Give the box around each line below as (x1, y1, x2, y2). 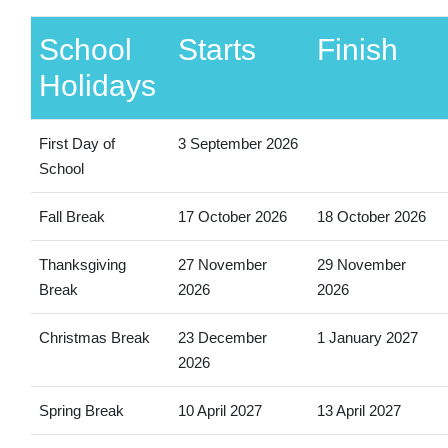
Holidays (38, 68, 156, 102)
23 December (177, 328, 267, 346)
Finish (316, 32, 398, 66)
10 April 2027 (177, 401, 262, 419)
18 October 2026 (316, 207, 426, 225)
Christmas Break (38, 328, 150, 346)
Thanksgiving (38, 255, 126, 273)
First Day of (38, 134, 115, 152)
